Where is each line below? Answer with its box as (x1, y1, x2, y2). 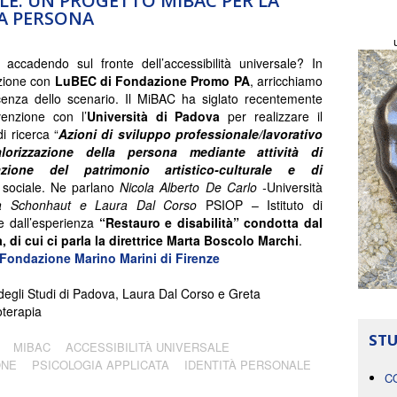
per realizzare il (220, 106, 323, 125)
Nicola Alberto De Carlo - (120, 177, 268, 196)
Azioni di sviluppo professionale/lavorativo (58, 124, 323, 143)
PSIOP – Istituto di (197, 195, 323, 214)
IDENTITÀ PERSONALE (184, 355, 311, 373)
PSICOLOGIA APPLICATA (32, 355, 169, 373)
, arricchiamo (249, 71, 323, 90)
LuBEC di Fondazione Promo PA (54, 71, 250, 90)
